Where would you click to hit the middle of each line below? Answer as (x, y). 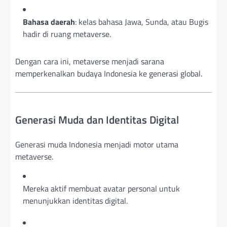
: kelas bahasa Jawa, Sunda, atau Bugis (142, 22)
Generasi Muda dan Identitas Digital (97, 119)
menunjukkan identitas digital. (75, 200)
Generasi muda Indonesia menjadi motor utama (97, 144)
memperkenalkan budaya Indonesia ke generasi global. (109, 73)
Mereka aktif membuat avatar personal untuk (101, 188)
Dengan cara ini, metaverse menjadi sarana (90, 61)
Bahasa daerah (49, 22)
